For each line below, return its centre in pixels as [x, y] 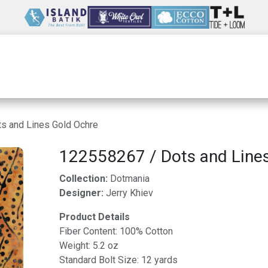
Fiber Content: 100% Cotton [116, 231]
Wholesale [49, 66]
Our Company [136, 66]
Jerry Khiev [129, 193]
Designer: [82, 193]
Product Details [94, 217]
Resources [224, 66]
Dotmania [128, 179]
